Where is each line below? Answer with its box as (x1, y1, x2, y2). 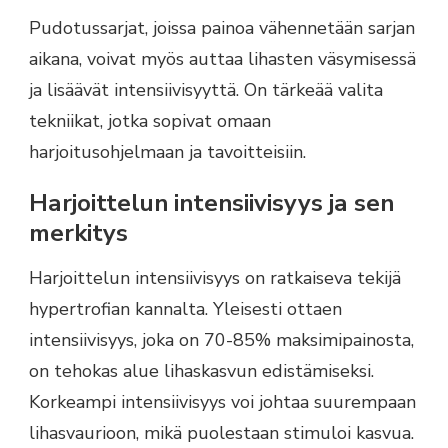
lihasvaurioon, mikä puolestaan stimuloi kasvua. (29, 421, 414, 446)
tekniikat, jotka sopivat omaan (29, 108, 271, 133)
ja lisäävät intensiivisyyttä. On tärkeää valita (29, 77, 383, 102)
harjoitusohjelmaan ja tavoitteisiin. (29, 139, 306, 164)
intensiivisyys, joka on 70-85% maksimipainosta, (29, 328, 414, 353)
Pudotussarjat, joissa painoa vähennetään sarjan (29, 15, 415, 40)
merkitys (29, 216, 128, 249)
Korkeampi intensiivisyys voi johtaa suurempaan (29, 390, 416, 415)
